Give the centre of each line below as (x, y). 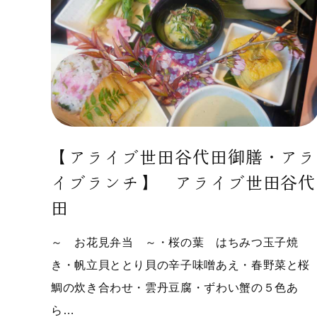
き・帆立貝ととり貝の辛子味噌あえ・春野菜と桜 (181, 265)
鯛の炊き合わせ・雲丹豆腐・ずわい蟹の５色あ (175, 288)
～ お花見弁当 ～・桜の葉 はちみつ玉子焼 (175, 242)
